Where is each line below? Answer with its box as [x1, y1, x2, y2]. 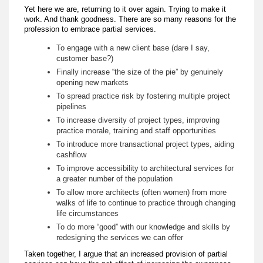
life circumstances [56, 208, 119, 218]
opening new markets [56, 77, 129, 87]
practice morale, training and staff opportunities [56, 126, 217, 135]
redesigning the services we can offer [56, 232, 184, 242]
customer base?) [56, 53, 114, 63]
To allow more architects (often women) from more [56, 187, 227, 197]
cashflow [56, 150, 87, 159]
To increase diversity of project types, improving [56, 115, 220, 124]
